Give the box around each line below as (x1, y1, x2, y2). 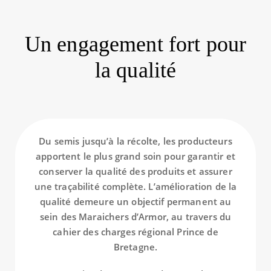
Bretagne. (113, 240, 158, 253)
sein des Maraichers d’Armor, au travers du (39, 210, 232, 223)
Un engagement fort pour (24, 31, 247, 56)
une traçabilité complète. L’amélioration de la (34, 180, 237, 192)
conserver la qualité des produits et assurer (39, 165, 232, 177)
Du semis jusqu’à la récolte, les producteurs (39, 134, 232, 147)
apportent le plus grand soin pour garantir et (36, 149, 235, 162)
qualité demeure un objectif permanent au (39, 195, 232, 207)
